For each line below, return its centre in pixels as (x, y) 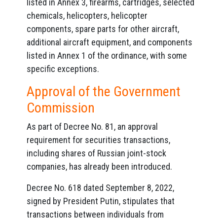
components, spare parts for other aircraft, (103, 29)
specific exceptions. (63, 69)
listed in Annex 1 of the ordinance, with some (107, 55)
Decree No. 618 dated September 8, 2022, (100, 188)
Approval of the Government (104, 92)
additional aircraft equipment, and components (110, 42)
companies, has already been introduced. (99, 166)
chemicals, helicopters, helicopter (87, 16)
